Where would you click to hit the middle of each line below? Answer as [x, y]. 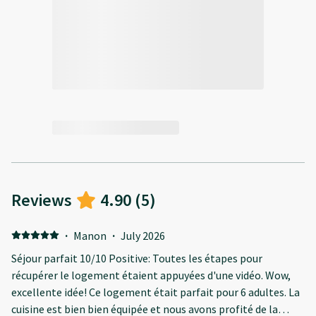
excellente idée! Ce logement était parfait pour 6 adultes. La [156, 292]
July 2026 [142, 235]
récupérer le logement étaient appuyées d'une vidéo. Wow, [151, 275]
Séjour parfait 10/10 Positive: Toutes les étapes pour [137, 258]
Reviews [42, 200]
